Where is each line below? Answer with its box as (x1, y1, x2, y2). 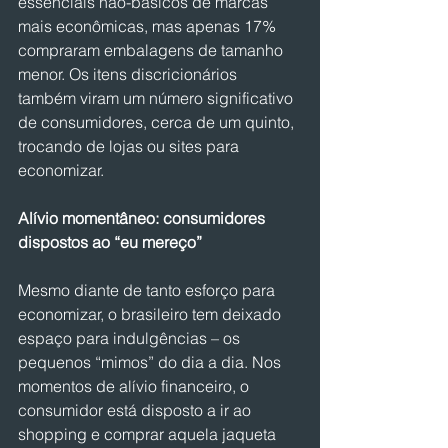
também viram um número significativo (18, 88, 297, 108)
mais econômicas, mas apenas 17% (18, 16, 280, 36)
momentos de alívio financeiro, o (18, 376, 253, 396)
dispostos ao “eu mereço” (18, 232, 202, 252)
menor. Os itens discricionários (18, 64, 241, 84)
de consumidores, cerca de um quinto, (18, 112, 298, 132)
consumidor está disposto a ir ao (18, 400, 255, 420)
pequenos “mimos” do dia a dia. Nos (18, 352, 285, 372)
